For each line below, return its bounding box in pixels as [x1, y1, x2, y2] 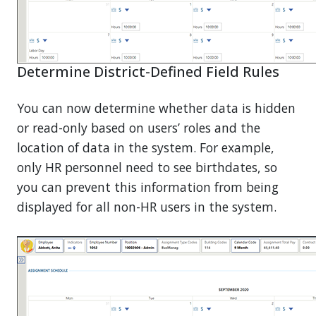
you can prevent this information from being [17, 178, 279, 196]
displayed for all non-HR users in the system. [17, 198, 276, 216]
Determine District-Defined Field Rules [17, 61, 279, 81]
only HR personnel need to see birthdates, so [17, 159, 277, 176]
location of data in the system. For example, [17, 139, 274, 157]
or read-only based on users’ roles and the [17, 119, 260, 137]
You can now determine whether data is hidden [17, 99, 296, 117]
